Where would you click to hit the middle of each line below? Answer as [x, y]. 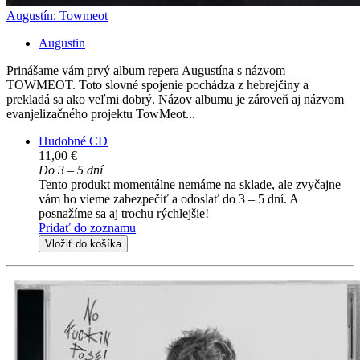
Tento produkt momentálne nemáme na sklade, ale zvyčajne [190, 185]
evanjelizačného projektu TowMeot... [101, 114]
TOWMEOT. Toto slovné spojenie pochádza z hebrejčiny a [157, 85]
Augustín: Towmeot [57, 16]
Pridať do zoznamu [87, 228]
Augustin [62, 43]
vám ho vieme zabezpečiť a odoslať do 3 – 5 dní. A [168, 199]
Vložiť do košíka [83, 244]
